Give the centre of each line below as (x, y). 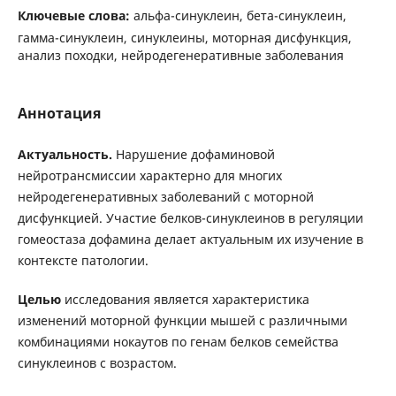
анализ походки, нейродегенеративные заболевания (180, 55)
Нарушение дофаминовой (195, 155)
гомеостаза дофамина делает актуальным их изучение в (190, 240)
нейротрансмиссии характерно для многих (149, 176)
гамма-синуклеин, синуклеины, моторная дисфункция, (184, 37)
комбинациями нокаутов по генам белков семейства (178, 342)
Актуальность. (66, 155)
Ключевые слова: (75, 15)
